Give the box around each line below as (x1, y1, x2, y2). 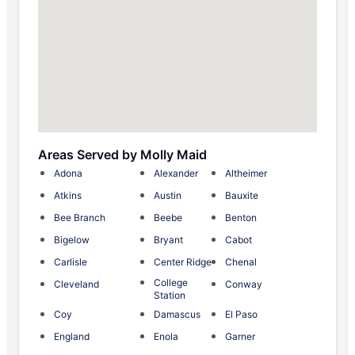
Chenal (224, 256, 257, 269)
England (54, 330, 90, 343)
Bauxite (224, 189, 258, 202)
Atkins (54, 189, 82, 202)
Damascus (153, 308, 200, 321)
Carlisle (54, 256, 87, 269)
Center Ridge (153, 256, 212, 269)
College (153, 277, 188, 289)
